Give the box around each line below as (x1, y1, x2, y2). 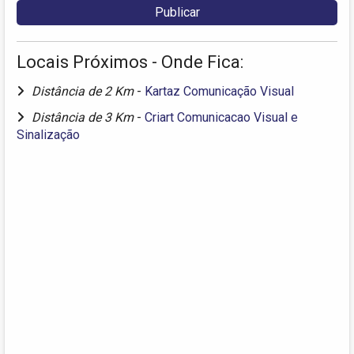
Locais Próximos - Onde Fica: (17, 51, 243, 72)
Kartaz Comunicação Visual (145, 83, 294, 99)
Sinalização (17, 126, 80, 142)
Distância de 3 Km (32, 109, 137, 125)
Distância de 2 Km (32, 83, 137, 99)
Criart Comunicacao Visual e (145, 109, 298, 125)
